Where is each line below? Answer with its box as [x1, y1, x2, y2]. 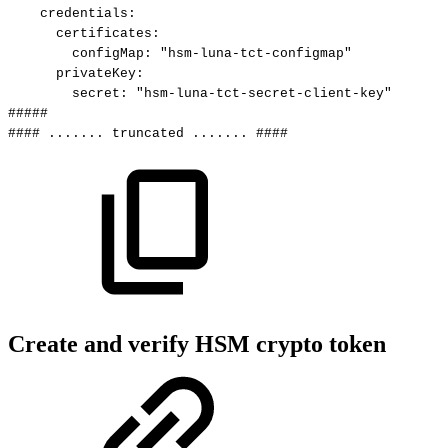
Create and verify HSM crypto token [8, 331, 386, 358]
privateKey [56, 66, 136, 82]
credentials [40, 6, 128, 22]
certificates [56, 26, 152, 42]
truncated [112, 126, 184, 142]
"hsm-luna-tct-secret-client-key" [136, 86, 392, 102]
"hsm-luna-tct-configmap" [160, 46, 352, 62]
